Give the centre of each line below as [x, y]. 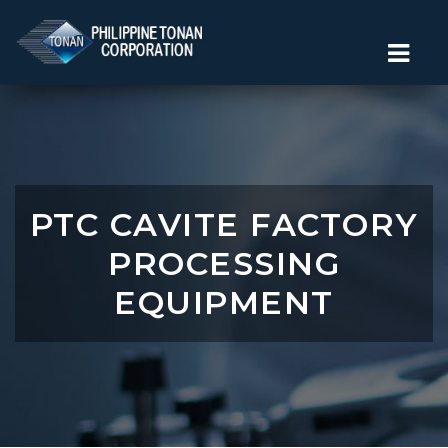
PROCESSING [224, 263]
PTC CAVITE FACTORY [224, 224]
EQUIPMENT [224, 302]
